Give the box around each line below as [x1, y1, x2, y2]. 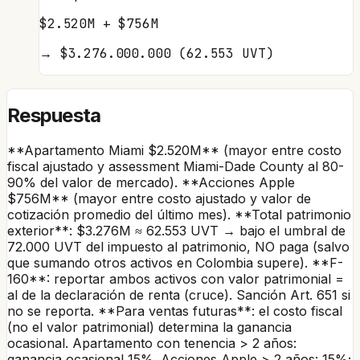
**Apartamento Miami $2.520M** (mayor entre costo [7, 141, 342, 158]
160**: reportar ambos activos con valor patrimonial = [7, 270, 344, 287]
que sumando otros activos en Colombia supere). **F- [7, 254, 343, 271]
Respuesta [7, 103, 101, 127]
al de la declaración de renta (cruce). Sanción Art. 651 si [7, 286, 350, 303]
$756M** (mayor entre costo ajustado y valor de [7, 190, 311, 207]
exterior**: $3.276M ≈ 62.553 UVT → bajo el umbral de [7, 222, 346, 239]
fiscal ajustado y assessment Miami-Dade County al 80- [7, 157, 344, 174]
